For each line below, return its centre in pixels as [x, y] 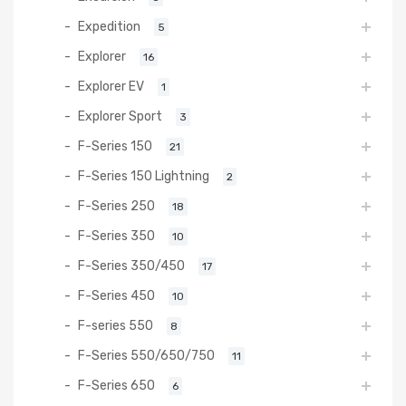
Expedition [109, 27]
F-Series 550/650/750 [146, 356]
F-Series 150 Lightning [144, 176]
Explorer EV [111, 87]
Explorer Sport [120, 116]
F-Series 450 [116, 296]
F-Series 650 [116, 386]
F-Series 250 [116, 206]
